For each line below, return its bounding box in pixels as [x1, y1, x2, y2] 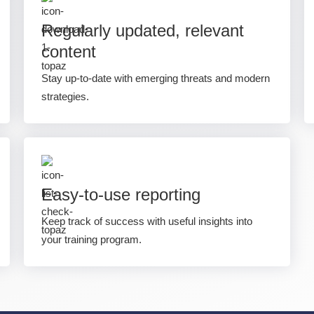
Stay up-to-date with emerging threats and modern [41, 72, 270, 84]
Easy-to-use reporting [41, 185, 200, 204]
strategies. [41, 90, 89, 102]
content [41, 42, 96, 61]
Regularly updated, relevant [41, 21, 244, 40]
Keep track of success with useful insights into [41, 215, 252, 227]
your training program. [41, 233, 142, 245]
